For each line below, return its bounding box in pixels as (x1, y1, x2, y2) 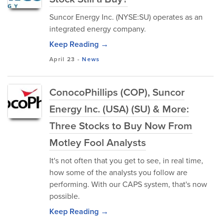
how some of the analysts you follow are (49, 167, 187, 178)
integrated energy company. (49, 23, 146, 35)
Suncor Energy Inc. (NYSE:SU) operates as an (49, 11, 203, 23)
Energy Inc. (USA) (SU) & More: (49, 101, 189, 116)
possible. (49, 190, 80, 202)
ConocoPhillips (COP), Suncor (49, 84, 184, 100)
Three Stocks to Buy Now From (49, 118, 192, 133)
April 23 (49, 55, 75, 64)
